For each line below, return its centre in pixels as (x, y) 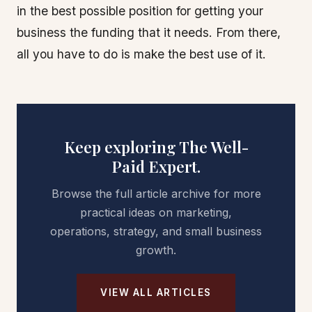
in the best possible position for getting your (140, 11)
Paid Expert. (156, 166)
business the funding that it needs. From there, (149, 32)
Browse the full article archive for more (156, 194)
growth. (156, 250)
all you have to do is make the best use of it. (141, 54)
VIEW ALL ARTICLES (156, 292)
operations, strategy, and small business (156, 231)
